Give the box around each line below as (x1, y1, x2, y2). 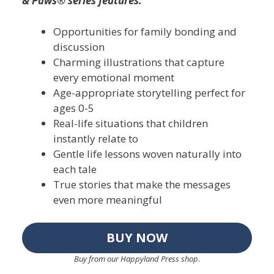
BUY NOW (106, 229, 168, 246)
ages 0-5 (53, 100, 94, 115)
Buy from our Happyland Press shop (74, 253, 198, 265)
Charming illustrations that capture (53, 54, 224, 69)
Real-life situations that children (53, 116, 208, 130)
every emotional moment (53, 70, 174, 84)
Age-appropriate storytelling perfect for (53, 85, 245, 100)
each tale (53, 161, 97, 176)
